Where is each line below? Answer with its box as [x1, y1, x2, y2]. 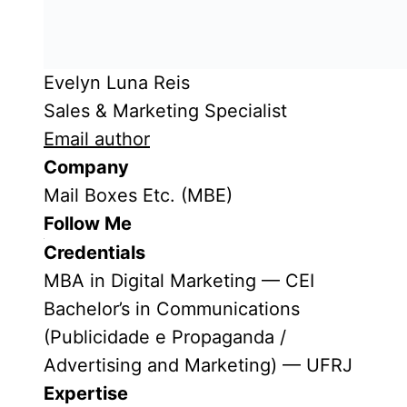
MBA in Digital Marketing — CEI [44, 270, 314, 292]
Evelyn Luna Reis [44, 72, 190, 94]
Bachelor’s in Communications [44, 298, 300, 320]
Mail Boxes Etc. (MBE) [44, 184, 233, 206]
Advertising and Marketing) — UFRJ [44, 354, 352, 376]
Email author [44, 128, 150, 150]
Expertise [44, 382, 128, 404]
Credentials [44, 242, 145, 263]
